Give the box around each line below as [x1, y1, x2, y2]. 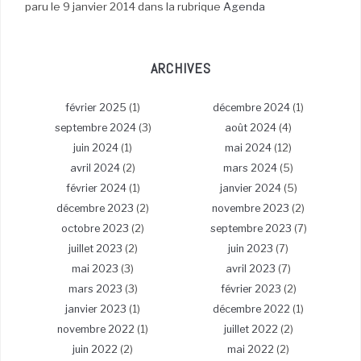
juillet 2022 [223, 322, 278, 335]
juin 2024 [73, 141, 118, 154]
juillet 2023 [68, 242, 122, 255]
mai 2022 [227, 342, 274, 355]
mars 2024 [223, 161, 277, 174]
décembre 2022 [213, 302, 290, 315]
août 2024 [225, 121, 276, 134]
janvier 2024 [219, 181, 281, 194]
